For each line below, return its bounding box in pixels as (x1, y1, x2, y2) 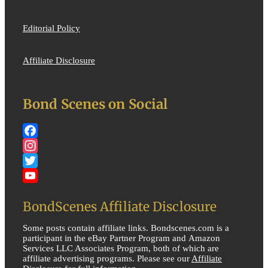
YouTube (23, 184, 65, 197)
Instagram (23, 154, 68, 167)
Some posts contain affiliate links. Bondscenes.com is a (23, 223, 229, 233)
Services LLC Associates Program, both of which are (23, 243, 219, 254)
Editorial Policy (23, 23, 80, 33)
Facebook (23, 139, 68, 152)
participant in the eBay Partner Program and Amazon (23, 233, 220, 243)
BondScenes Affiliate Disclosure (23, 199, 217, 215)
